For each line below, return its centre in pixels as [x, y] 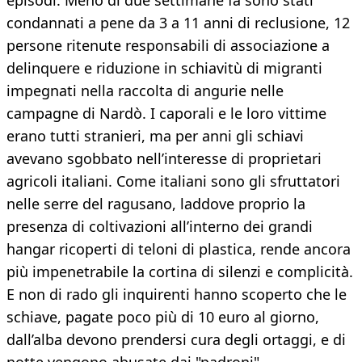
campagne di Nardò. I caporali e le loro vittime [166, 114]
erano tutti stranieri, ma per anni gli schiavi [155, 136]
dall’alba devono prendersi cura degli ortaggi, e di [176, 340]
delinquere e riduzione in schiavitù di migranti [164, 68]
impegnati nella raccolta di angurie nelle [145, 91]
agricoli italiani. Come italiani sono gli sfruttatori [173, 181]
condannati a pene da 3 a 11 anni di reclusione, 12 [178, 23]
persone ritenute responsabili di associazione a [168, 46]
